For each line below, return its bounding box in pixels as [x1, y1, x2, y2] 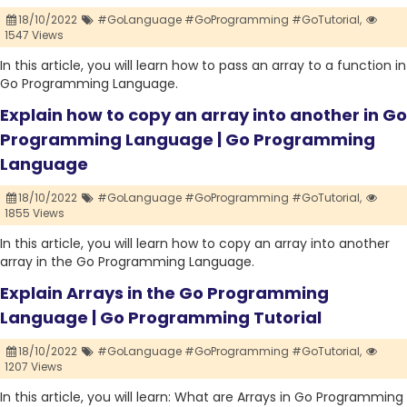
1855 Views [5, 205, 65, 222]
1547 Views [5, 27, 64, 44]
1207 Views [5, 359, 63, 375]
